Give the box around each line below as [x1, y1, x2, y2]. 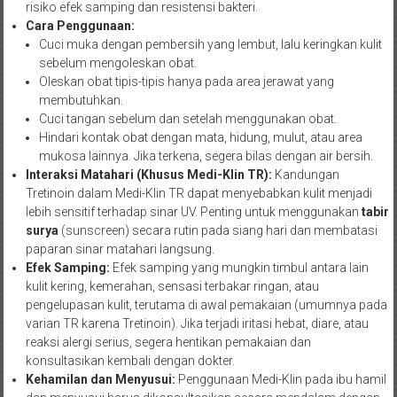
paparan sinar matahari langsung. [25, 241, 214, 256]
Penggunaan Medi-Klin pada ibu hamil [175, 371, 386, 386]
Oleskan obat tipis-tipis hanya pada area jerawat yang [38, 74, 334, 89]
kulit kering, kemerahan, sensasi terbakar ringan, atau [25, 278, 319, 293]
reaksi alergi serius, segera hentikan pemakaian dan [25, 334, 311, 349]
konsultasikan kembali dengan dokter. [25, 353, 235, 368]
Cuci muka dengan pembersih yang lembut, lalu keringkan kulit [38, 36, 382, 51]
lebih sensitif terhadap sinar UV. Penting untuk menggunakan [25, 204, 362, 219]
